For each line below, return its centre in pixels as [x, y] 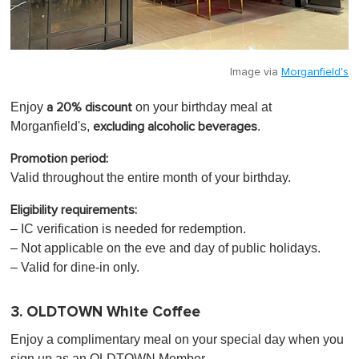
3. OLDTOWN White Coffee [105, 313]
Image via [256, 73]
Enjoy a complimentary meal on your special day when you [177, 340]
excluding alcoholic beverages [175, 127]
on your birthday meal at [204, 107]
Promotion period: [59, 159]
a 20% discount [91, 108]
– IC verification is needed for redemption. [128, 229]
